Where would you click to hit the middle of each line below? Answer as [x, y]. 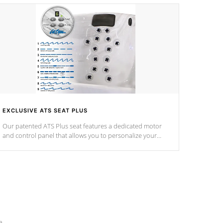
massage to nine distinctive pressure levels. [64, 145]
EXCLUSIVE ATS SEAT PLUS [45, 111]
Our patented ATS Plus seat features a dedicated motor [82, 126]
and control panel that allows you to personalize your [80, 135]
